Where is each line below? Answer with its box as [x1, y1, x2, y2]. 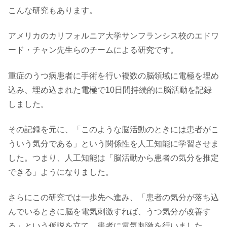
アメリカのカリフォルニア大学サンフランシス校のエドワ [8, 31, 219, 41]
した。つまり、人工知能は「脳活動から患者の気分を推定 [8, 153, 219, 162]
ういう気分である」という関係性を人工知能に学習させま [8, 139, 219, 148]
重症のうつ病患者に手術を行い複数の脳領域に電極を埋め [8, 71, 219, 80]
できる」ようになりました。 [8, 167, 113, 176]
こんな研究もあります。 [8, 6, 97, 15]
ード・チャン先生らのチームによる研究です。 [8, 46, 178, 55]
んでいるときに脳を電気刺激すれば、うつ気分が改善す [8, 207, 211, 216]
